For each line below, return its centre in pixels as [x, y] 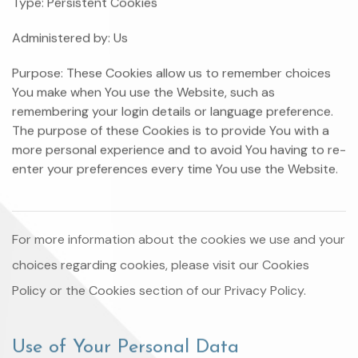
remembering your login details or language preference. [173, 112]
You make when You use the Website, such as [143, 93]
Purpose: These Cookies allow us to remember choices [171, 74]
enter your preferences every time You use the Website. [175, 169]
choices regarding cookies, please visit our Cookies [161, 266]
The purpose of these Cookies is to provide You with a [171, 131]
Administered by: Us [70, 38]
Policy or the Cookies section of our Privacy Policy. [159, 292]
